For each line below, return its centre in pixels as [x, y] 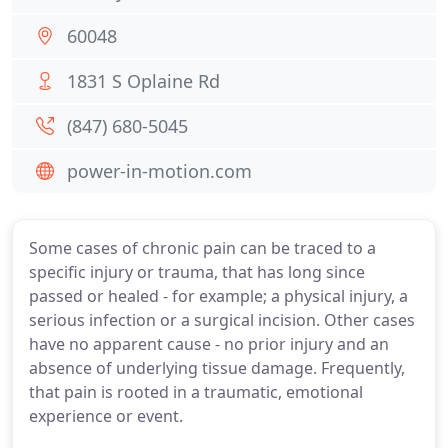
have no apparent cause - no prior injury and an [209, 344]
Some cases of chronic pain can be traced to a [202, 248]
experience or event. [106, 416]
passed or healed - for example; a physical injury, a [218, 296]
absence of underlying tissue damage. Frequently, [217, 368]
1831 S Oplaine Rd [143, 81]
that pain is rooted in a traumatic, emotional [196, 392]
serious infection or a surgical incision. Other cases [222, 320]
